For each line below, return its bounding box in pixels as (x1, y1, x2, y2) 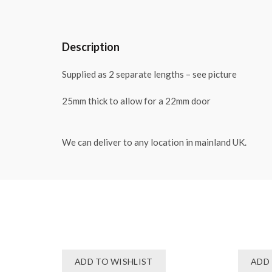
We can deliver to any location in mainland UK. (62, 137, 246, 148)
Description (62, 40, 120, 54)
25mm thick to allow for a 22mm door (62, 95, 211, 107)
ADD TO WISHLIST (75, 256, 153, 267)
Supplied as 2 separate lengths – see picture (62, 69, 237, 80)
